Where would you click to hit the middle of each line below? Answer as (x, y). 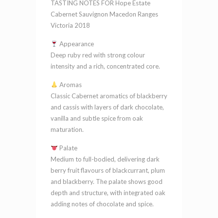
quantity (47, 47)
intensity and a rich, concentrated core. (105, 66)
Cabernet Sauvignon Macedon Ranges (104, 14)
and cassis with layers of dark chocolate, (107, 107)
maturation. (67, 129)
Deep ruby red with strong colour (98, 55)
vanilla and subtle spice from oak (97, 118)
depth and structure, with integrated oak (108, 192)
